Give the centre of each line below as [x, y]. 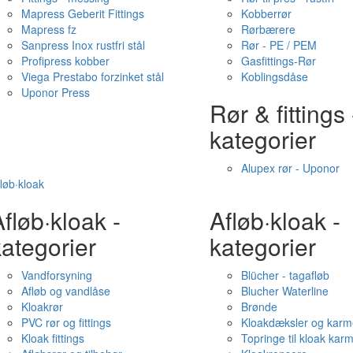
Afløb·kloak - [275, 220]
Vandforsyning [56, 275]
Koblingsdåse [274, 76]
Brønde [259, 307]
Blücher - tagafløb [285, 275]
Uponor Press [55, 92]
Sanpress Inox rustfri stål [83, 45]
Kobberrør [266, 13]
